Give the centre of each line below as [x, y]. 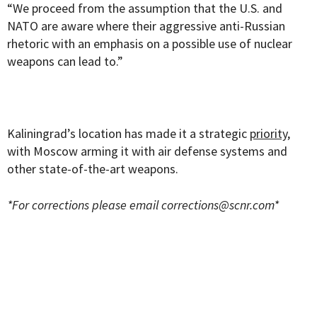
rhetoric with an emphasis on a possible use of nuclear [150, 44]
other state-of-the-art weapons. [93, 169]
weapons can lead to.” [65, 62]
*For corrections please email [84, 205]
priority [269, 134]
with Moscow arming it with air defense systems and [147, 151]
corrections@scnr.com [218, 205]
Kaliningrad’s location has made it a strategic [128, 134]
